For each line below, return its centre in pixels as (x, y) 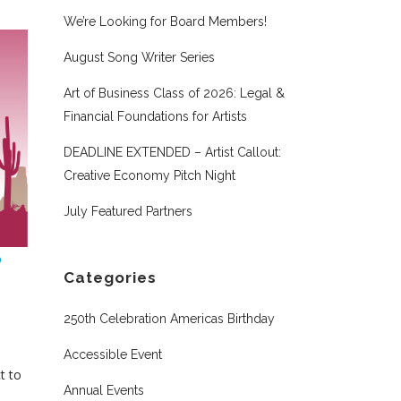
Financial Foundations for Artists (155, 116)
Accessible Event (113, 354)
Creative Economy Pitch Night (149, 175)
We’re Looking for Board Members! (165, 21)
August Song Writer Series (139, 57)
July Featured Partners (128, 211)
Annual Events (104, 390)
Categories (110, 277)
